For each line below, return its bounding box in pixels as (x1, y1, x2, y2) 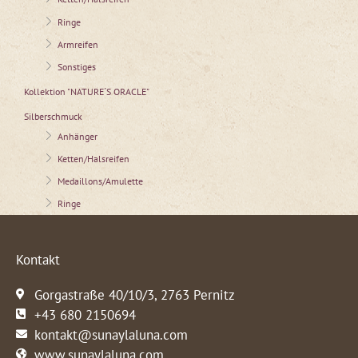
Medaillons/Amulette (58, 174, 143, 187)
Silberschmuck (24, 109, 82, 122)
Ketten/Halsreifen (58, 152, 129, 165)
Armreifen (58, 38, 98, 50)
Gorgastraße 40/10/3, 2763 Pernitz (34, 284, 235, 304)
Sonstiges (58, 60, 96, 73)
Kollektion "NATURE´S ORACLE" (24, 85, 149, 97)
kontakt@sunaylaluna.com (34, 324, 188, 344)
